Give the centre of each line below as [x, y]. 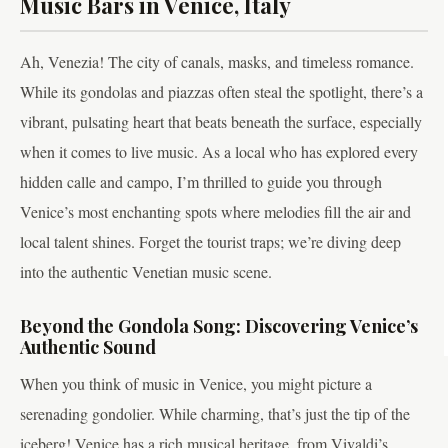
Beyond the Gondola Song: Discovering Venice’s [219, 326]
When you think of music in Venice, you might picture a [196, 383]
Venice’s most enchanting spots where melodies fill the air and [215, 212]
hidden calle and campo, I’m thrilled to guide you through [201, 182]
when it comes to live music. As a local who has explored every [219, 152]
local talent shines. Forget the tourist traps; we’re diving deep [210, 242]
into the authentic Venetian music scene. [146, 272]
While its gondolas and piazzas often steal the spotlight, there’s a [221, 92]
